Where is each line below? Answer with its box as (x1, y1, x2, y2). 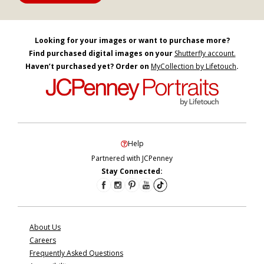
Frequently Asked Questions (29, 247, 123, 258)
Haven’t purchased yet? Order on (25, 61, 151, 71)
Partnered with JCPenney (91, 153, 173, 163)
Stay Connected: (101, 166, 163, 176)
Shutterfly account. (174, 48, 236, 58)
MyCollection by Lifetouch (151, 61, 236, 71)
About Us (29, 222, 61, 232)
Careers (29, 235, 56, 245)
